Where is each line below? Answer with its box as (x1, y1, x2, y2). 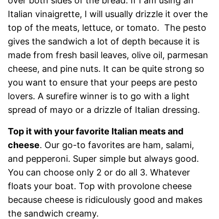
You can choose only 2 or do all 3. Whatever (8, 167, 190, 177)
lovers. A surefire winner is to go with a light (8, 91, 190, 101)
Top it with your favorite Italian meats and (8, 126, 183, 136)
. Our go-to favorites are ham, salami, (40, 140, 194, 150)
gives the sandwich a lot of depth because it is (8, 36, 199, 46)
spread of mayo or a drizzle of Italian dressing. (8, 105, 200, 115)
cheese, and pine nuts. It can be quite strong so (8, 64, 204, 74)
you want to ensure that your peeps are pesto (8, 77, 197, 88)
